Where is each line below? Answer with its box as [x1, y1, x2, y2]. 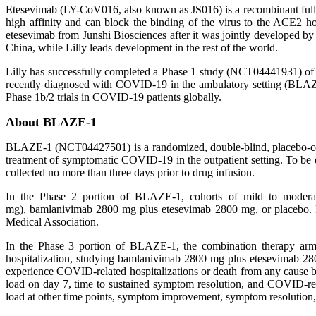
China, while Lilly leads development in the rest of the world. [6, 42, 278, 54]
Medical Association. [6, 216, 99, 228]
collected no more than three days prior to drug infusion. [6, 166, 255, 178]
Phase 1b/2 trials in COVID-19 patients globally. [6, 91, 221, 103]
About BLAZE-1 [6, 115, 97, 129]
